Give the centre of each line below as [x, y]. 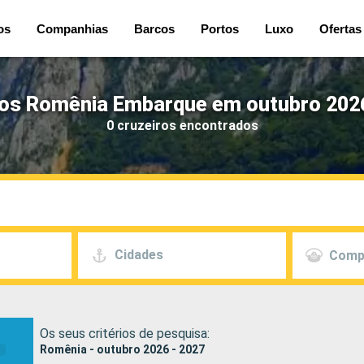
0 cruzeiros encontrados [182, 125]
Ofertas [340, 28]
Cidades [139, 255]
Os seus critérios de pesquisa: [124, 333]
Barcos [154, 28]
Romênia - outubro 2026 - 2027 [122, 349]
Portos [220, 28]
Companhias [72, 28]
